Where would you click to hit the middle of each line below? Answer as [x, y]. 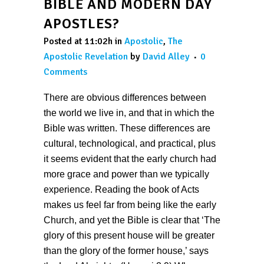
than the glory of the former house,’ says [126, 251]
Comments [65, 72]
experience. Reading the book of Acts [121, 190]
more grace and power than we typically [126, 174]
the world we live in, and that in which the [129, 113]
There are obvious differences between [125, 98]
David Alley [166, 57]
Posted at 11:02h [78, 42]
